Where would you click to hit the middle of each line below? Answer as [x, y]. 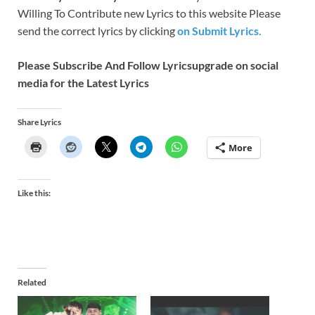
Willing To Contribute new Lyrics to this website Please [149, 13]
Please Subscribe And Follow [89, 65]
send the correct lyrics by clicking [96, 30]
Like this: [34, 193]
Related [32, 282]
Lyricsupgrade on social [220, 65]
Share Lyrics [39, 122]
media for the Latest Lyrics [83, 82]
